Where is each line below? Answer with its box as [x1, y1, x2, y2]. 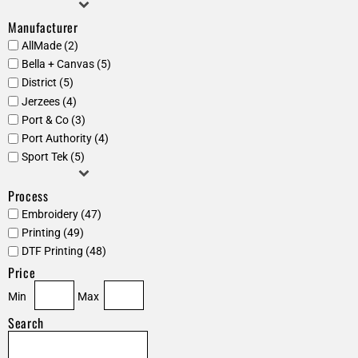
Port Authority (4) [21, 132, 109, 145]
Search [8, 313, 44, 333]
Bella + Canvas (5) [21, 57, 111, 70]
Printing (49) [21, 226, 84, 239]
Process [8, 186, 49, 206]
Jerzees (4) [21, 94, 77, 108]
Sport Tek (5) [21, 150, 85, 164]
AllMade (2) [21, 38, 78, 52]
